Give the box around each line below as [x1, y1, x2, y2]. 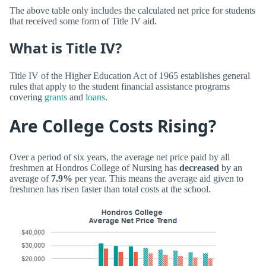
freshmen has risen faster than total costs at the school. [9, 184, 211, 195]
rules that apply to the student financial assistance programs [9, 81, 230, 92]
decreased [179, 163, 219, 173]
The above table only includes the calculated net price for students [9, 5, 255, 15]
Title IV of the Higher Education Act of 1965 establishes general [9, 71, 250, 81]
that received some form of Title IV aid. [9, 15, 157, 26]
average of [9, 173, 51, 184]
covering [9, 92, 45, 103]
